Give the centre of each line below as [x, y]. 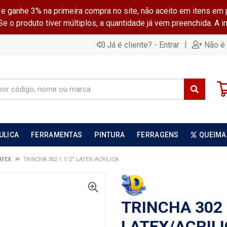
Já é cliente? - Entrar [143, 45]
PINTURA [110, 135]
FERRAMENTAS [57, 135]
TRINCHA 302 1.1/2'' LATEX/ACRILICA [71, 159]
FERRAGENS [158, 135]
